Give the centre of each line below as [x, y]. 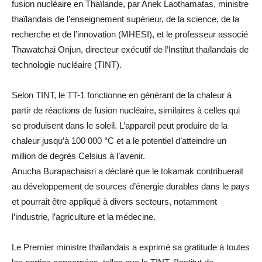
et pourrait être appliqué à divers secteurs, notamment [114, 201]
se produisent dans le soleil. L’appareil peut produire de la [120, 125]
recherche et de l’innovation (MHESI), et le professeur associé [130, 34]
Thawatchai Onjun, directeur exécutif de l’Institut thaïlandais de [130, 49]
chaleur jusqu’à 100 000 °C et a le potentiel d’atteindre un [119, 140]
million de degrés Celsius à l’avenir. [78, 156]
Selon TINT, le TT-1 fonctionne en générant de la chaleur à [122, 95]
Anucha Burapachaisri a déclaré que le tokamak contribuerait [127, 171]
